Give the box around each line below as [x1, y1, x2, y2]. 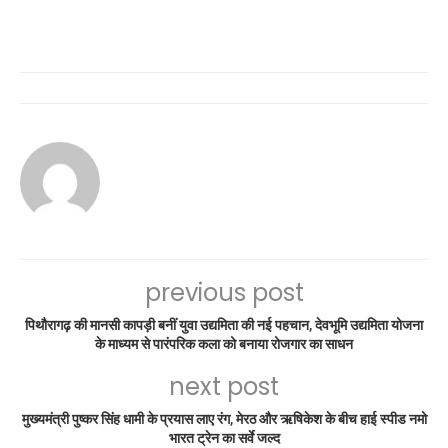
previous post [144, 275, 304, 309]
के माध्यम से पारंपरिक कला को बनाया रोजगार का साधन [95, 335, 353, 352]
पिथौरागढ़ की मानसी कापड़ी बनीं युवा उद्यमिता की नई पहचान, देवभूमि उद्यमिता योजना [25, 316, 423, 333]
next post [169, 369, 279, 403]
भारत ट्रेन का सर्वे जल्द [168, 429, 280, 446]
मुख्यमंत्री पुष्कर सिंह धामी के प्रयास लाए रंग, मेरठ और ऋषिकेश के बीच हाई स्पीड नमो [21, 410, 427, 427]
